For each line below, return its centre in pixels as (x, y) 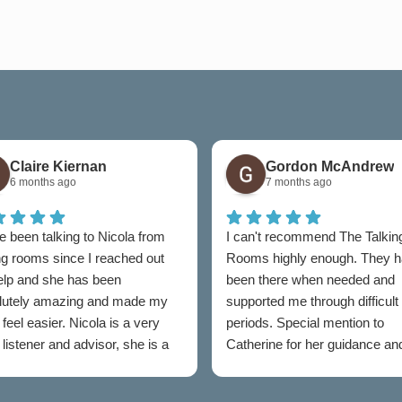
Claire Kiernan (58, 167)
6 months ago (43, 183)
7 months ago (298, 183)
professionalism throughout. (306, 365)
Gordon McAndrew (329, 167)
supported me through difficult (312, 301)
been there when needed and (310, 279)
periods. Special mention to (305, 322)
